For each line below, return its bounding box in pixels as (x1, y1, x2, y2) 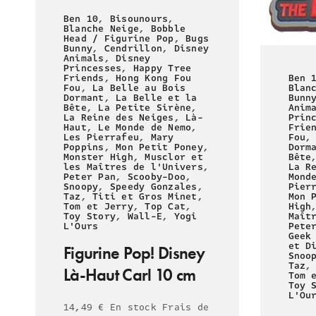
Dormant (63, 90, 104, 105)
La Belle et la (116, 90, 197, 105)
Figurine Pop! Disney (63, 241, 205, 264)
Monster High (63, 150, 133, 164)
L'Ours (63, 219, 99, 233)
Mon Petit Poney (116, 140, 203, 154)
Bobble (150, 21, 186, 36)
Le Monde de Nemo (98, 120, 192, 135)
